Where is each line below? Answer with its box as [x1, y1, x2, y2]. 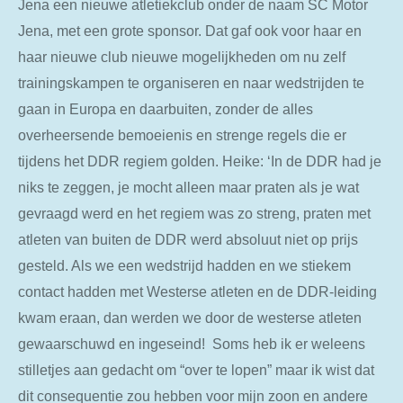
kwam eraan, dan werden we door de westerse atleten [18, 309, 362, 327]
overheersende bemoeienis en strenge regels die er [18, 127, 346, 144]
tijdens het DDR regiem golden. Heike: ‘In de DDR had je [18, 153, 381, 170]
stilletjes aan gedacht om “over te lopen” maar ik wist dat [18, 362, 374, 379]
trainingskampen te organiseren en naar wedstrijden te [18, 75, 364, 92]
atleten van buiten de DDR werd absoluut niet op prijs [18, 231, 358, 248]
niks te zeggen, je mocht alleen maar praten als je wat [18, 179, 359, 196]
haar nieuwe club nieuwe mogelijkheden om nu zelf [18, 49, 345, 66]
